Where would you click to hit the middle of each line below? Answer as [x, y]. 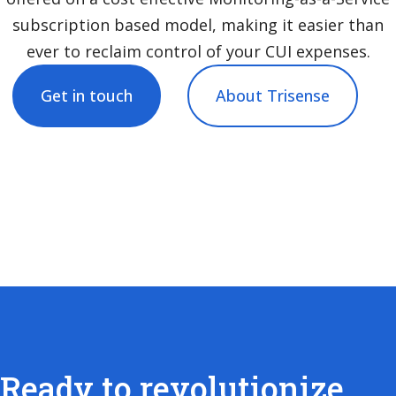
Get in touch [86, 95]
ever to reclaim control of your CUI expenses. [198, 51]
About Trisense [272, 95]
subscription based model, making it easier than [198, 25]
